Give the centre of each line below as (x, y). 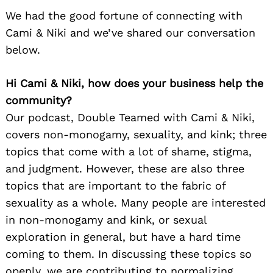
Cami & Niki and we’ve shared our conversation (130, 33)
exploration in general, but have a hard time (123, 237)
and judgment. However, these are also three (125, 169)
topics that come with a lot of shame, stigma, (129, 152)
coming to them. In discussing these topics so (129, 254)
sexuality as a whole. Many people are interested (136, 203)
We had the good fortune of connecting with (124, 16)
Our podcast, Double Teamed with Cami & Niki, (130, 118)
